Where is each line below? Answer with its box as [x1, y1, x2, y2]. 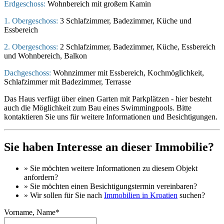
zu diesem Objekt [140, 163, 197, 172]
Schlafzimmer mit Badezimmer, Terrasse [4, 77, 131, 86]
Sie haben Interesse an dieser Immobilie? [4, 140, 214, 153]
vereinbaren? [154, 181, 197, 190]
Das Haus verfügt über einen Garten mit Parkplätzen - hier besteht [4, 94, 211, 103]
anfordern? [24, 172, 58, 181]
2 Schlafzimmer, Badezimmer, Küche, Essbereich [58, 42, 215, 51]
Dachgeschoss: [4, 68, 51, 77]
